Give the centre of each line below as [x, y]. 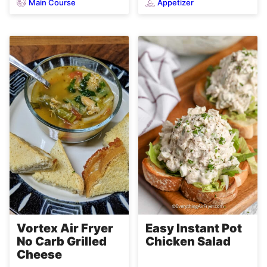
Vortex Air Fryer [65, 229]
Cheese [39, 255]
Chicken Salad [188, 242]
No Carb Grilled [62, 242]
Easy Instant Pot [194, 229]
